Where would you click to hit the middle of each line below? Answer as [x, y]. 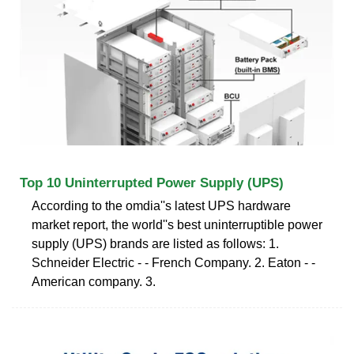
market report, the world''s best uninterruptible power [177, 224]
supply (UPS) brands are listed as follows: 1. [155, 243]
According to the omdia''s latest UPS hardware [161, 205]
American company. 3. [94, 281]
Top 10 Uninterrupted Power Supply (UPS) [152, 183]
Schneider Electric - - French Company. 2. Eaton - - [173, 262]
